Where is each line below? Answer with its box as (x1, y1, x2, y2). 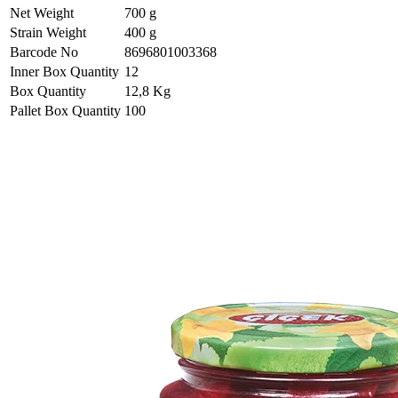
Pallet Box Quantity (10, 102, 121, 118)
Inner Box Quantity (10, 63, 119, 79)
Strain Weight (10, 24, 86, 40)
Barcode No (10, 44, 78, 60)
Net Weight (10, 4, 74, 20)
